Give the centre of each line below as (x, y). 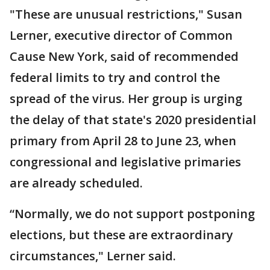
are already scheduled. (76, 183)
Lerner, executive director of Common (121, 35)
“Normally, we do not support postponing (132, 214)
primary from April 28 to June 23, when (123, 141)
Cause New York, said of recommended (124, 56)
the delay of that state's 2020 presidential (133, 120)
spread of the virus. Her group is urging (126, 99)
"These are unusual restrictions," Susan (126, 14)
